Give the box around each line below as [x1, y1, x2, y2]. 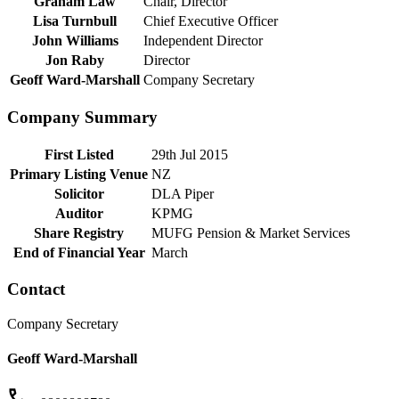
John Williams [31, 33, 118, 49]
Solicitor [53, 185, 104, 201]
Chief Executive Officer [143, 13, 278, 29]
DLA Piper [151, 185, 214, 201]
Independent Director [143, 33, 263, 49]
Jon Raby [45, 53, 104, 69]
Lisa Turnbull [33, 13, 117, 29]
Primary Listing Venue [10, 166, 148, 182]
